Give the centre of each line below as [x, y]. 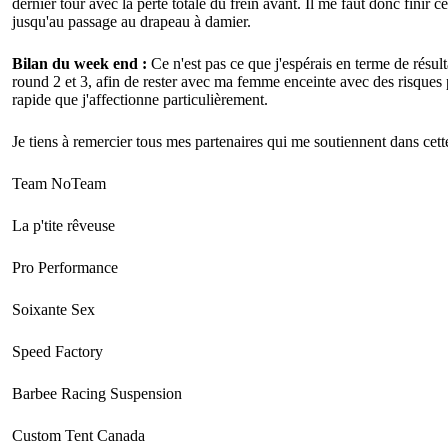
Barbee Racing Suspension [97, 394]
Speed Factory [57, 352]
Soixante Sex [53, 310]
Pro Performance [65, 268]
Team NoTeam [59, 184]
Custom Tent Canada [78, 436]
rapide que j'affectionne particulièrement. [140, 100]
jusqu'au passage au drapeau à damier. [131, 22]
